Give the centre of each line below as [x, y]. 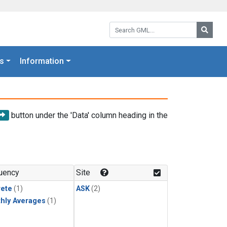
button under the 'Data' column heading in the [88, 115]
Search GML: [131, 25]
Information [42, 61]
